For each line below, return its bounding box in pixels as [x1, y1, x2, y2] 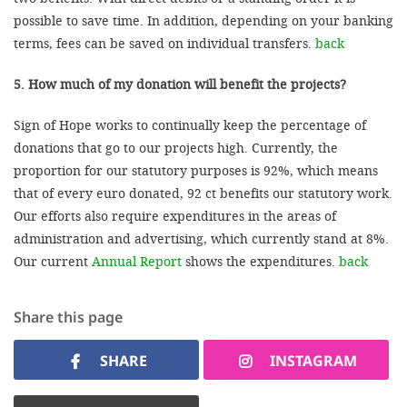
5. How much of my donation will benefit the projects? [14, 75, 346, 93]
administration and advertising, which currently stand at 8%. [14, 230, 389, 247]
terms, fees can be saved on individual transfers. [14, 35, 315, 52]
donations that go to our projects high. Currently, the [14, 139, 338, 156]
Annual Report [92, 253, 182, 270]
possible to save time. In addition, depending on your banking [14, 12, 393, 29]
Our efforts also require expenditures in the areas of [14, 207, 336, 224]
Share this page [14, 307, 123, 327]
